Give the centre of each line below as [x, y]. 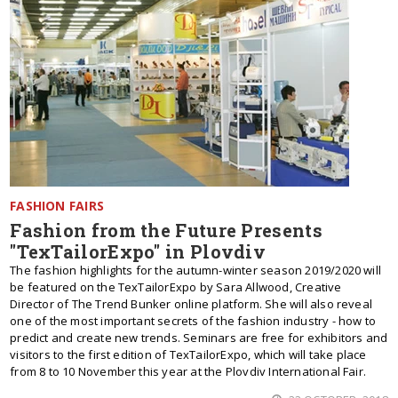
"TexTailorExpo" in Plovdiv [138, 251]
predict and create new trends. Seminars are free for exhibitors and [199, 338]
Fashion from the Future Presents [166, 230]
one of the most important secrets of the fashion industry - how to [193, 321]
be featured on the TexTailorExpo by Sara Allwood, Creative [176, 287]
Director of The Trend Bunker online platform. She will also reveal [191, 304]
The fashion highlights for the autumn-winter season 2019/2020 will [196, 270]
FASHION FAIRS [57, 206]
